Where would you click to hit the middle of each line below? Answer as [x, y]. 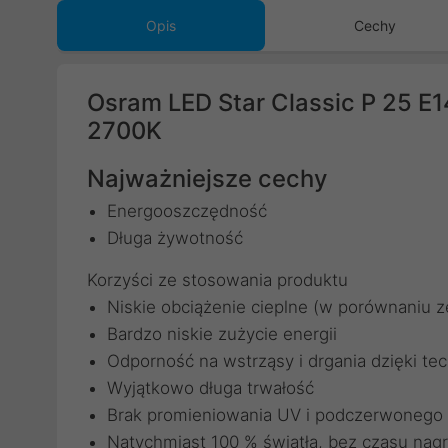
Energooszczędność [187, 211]
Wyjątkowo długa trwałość [210, 388]
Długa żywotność [175, 238]
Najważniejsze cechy [207, 178]
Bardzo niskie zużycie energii [222, 334]
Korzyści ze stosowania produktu [217, 280]
